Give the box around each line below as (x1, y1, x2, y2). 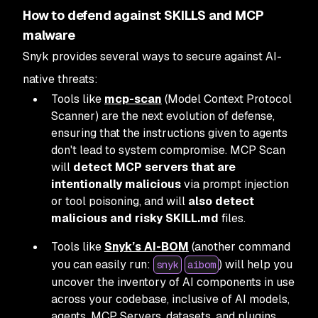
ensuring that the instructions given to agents (51, 125, 287, 141)
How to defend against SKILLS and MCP (23, 6, 264, 23)
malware (23, 26, 75, 43)
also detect (188, 193, 254, 209)
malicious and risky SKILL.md (51, 210, 219, 226)
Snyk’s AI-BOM (104, 238, 189, 254)
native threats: (23, 71, 98, 87)
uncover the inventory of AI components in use (51, 274, 295, 290)
